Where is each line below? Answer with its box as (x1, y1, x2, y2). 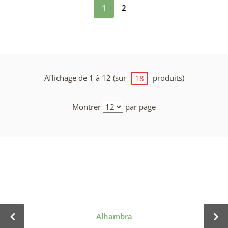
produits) (150, 72, 184, 83)
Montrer (72, 101, 101, 112)
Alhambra (96, 211, 132, 221)
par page (125, 101, 156, 112)
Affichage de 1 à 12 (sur (44, 72, 128, 83)
